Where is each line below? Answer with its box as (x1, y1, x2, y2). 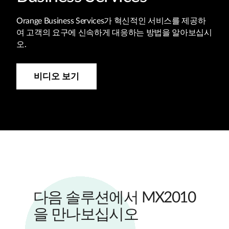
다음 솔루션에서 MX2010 (33, 190, 195, 206)
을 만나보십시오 (33, 207, 139, 223)
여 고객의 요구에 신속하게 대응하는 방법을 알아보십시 (16, 29, 212, 37)
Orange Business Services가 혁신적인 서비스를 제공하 (16, 17, 206, 25)
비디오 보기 (34, 72, 79, 81)
